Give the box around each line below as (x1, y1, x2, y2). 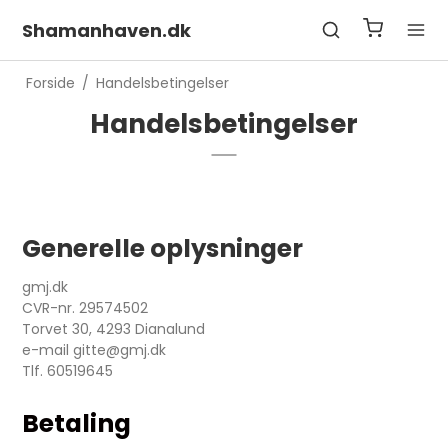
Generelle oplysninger (22, 231, 304, 266)
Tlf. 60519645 (22, 361, 114, 381)
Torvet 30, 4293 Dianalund (22, 319, 206, 339)
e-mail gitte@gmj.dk (22, 340, 167, 360)
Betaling (22, 406, 132, 441)
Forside (25, 73, 75, 93)
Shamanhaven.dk (22, 17, 192, 43)
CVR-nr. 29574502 (22, 298, 149, 318)
